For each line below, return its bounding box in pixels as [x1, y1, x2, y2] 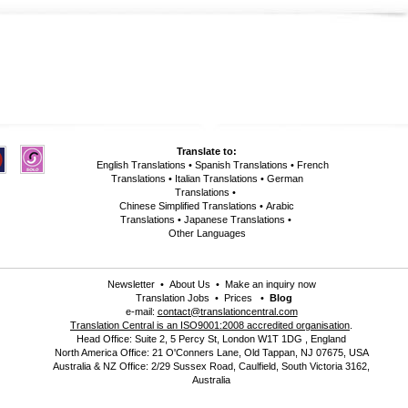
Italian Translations [174, 173, 258, 184]
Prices [224, 292, 252, 303]
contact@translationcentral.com [157, 306, 298, 317]
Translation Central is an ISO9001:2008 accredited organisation [70, 320, 350, 331]
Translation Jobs [136, 292, 209, 303]
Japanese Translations [183, 214, 285, 225]
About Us [168, 279, 210, 290]
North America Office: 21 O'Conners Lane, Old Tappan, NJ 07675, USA [54, 347, 369, 358]
